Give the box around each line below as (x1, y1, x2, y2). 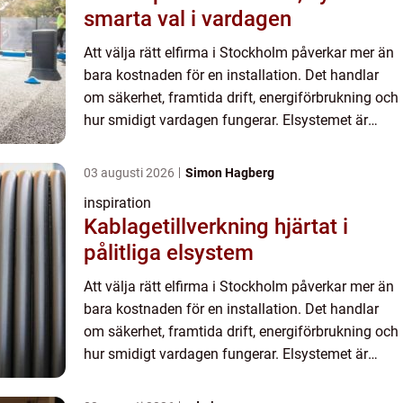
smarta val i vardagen (84, 6, 291, 32)
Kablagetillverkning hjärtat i (84, 214, 274, 240)
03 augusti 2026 (84, 166, 177, 181)
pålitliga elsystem (84, 240, 254, 266)
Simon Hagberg (185, 166, 274, 181)
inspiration (84, 194, 151, 212)
